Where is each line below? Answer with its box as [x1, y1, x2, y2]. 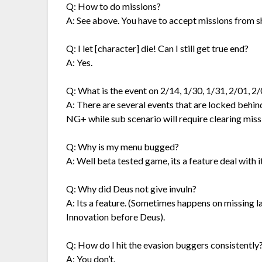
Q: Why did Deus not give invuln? [66, 183, 197, 195]
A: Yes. [66, 57, 93, 68]
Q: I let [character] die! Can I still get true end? [66, 43, 249, 54]
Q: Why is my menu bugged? [66, 141, 180, 153]
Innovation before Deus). [66, 211, 166, 223]
